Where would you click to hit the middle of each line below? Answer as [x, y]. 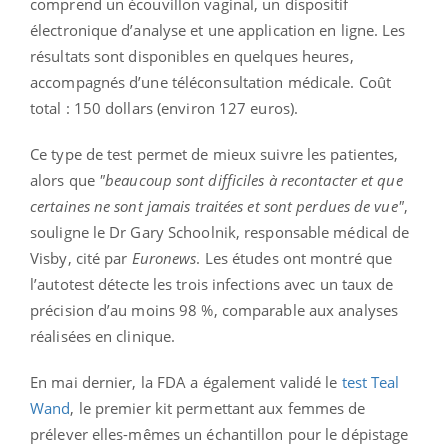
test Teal [370, 381]
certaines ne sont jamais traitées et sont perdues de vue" [217, 205]
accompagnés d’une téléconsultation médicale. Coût [210, 81]
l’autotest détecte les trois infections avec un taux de [212, 283]
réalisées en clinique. [103, 335]
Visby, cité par [81, 257]
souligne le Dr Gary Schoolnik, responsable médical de [220, 231]
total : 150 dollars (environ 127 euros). [164, 107]
